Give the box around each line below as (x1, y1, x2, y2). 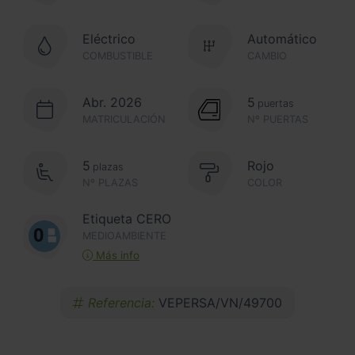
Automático (247, 30, 317, 47)
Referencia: (84, 295, 158, 311)
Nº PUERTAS (247, 113, 308, 125)
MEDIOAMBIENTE (82, 230, 166, 242)
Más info (93, 249, 139, 262)
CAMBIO (247, 49, 287, 62)
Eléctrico (82, 30, 136, 47)
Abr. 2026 (82, 94, 142, 110)
